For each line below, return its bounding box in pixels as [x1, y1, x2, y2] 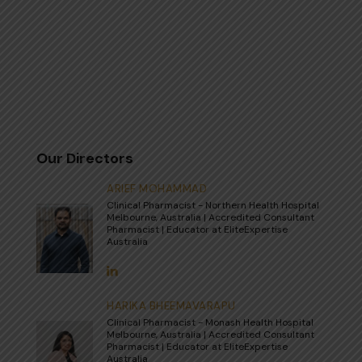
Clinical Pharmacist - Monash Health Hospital [107, 315, 314, 329]
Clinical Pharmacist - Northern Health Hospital [107, 199, 319, 213]
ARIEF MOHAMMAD [107, 182, 207, 196]
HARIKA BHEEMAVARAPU [107, 298, 236, 313]
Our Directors [36, 149, 133, 169]
